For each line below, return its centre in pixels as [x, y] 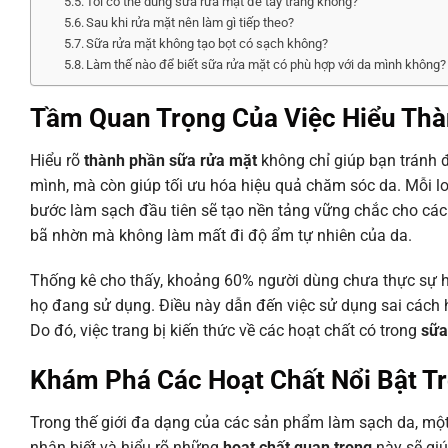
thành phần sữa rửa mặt [170, 160]
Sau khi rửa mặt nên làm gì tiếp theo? [190, 22]
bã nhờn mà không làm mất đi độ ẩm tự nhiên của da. [221, 235]
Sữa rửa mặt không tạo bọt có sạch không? [207, 43]
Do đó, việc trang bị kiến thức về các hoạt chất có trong [225, 331]
